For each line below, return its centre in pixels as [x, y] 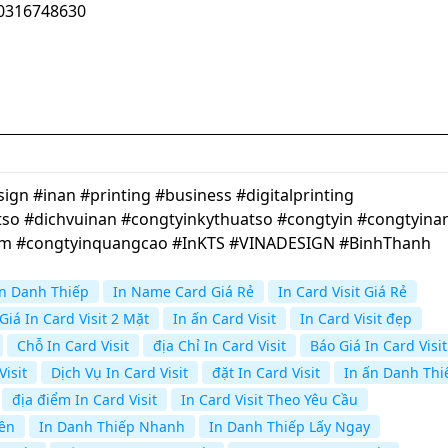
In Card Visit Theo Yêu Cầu [269, 400]
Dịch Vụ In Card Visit [119, 373]
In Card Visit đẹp [356, 319]
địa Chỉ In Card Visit [219, 346]
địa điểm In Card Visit [84, 400]
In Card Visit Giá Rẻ [342, 292]
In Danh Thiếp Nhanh [112, 427]
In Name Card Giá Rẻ [183, 292]
